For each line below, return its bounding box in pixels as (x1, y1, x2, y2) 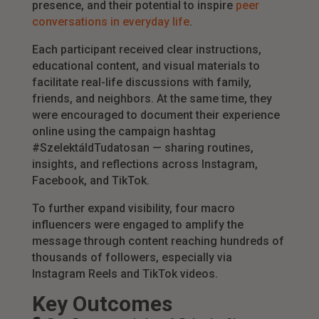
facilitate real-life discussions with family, (31, 75, 251, 90)
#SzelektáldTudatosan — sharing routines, (31, 141, 253, 155)
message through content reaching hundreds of (31, 234, 284, 249)
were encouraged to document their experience (31, 108, 280, 122)
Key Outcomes (31, 291, 172, 317)
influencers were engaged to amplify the (31, 218, 244, 232)
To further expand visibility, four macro (31, 202, 235, 216)
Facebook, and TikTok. (31, 174, 150, 188)
